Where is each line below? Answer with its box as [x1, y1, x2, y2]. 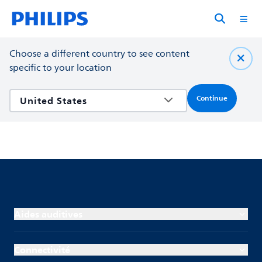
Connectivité [14, 242, 70, 258]
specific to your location [9, 60, 112, 75]
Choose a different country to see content [9, 46, 189, 61]
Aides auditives [14, 206, 82, 222]
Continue [196, 92, 227, 105]
